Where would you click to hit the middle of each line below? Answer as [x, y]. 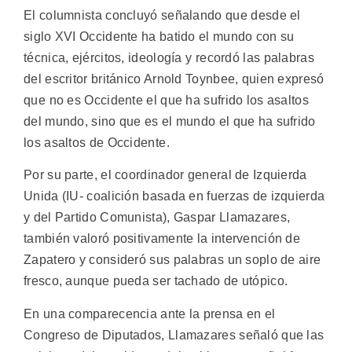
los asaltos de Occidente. [97, 142]
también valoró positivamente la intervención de [162, 239]
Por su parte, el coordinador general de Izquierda [165, 175]
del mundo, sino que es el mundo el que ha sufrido [170, 121]
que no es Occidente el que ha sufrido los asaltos [166, 100]
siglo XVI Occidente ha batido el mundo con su [159, 36]
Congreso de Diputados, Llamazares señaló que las [174, 335]
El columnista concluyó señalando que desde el [162, 15]
